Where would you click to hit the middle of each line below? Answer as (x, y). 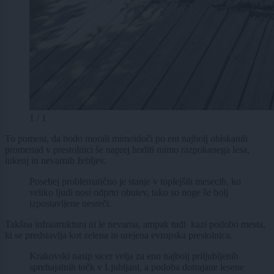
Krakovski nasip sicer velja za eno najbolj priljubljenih (134, 256)
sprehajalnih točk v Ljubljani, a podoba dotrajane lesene (137, 267)
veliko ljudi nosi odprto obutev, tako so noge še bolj (129, 192)
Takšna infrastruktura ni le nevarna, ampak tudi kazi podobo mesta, (135, 224)
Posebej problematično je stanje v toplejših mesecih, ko (135, 181)
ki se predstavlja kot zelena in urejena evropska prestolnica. (119, 235)
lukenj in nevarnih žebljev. (56, 160)
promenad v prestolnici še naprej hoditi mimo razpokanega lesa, (127, 149)
